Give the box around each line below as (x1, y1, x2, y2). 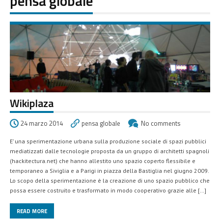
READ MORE (17, 207, 47, 216)
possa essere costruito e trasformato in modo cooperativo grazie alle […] (10, 187, 206, 194)
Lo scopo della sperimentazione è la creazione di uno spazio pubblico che (10, 177, 210, 185)
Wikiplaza (10, 95, 54, 111)
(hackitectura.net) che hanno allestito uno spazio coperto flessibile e (10, 157, 195, 165)
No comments (141, 118, 180, 129)
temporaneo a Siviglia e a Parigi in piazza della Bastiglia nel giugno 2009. (10, 167, 209, 175)
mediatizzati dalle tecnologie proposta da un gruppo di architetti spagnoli (10, 147, 209, 155)
